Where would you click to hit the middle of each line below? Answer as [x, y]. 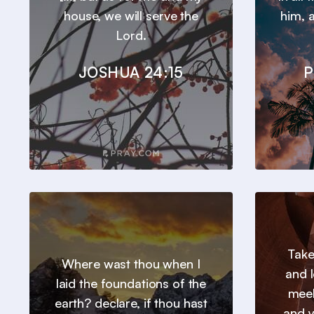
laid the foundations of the [131, 284]
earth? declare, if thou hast [131, 303]
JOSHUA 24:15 [131, 73]
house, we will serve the [131, 16]
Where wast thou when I [131, 264]
